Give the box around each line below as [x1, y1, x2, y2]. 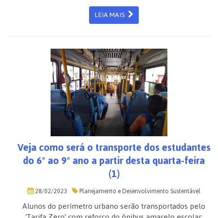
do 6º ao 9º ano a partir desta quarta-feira [23, 151, 205, 170]
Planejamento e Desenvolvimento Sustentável [78, 185, 200, 197]
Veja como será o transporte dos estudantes [17, 138, 211, 157]
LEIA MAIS [94, 8, 128, 21]
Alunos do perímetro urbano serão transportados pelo [22, 199, 205, 214]
